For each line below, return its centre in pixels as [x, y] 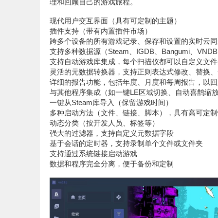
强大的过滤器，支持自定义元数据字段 [112, 133]
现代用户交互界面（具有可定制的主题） [115, 21]
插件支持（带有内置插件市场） [101, 31]
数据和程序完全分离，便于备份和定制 [112, 164]
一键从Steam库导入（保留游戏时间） [111, 102]
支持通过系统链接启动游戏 [93, 154]
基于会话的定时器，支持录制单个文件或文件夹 [126, 143]
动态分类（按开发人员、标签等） [104, 123]
